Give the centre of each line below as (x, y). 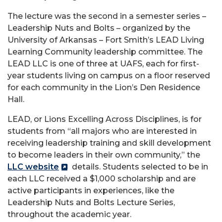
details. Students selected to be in (139, 167)
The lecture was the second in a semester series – (107, 16)
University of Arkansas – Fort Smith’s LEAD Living (106, 40)
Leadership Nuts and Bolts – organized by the (99, 28)
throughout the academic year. (69, 214)
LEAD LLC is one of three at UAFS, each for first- (103, 64)
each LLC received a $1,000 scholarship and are (102, 179)
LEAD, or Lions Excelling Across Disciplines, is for (105, 119)
